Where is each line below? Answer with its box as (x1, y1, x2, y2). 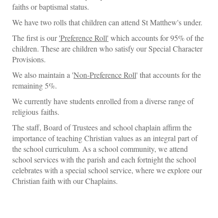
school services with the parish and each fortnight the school (12, 154, 196, 164)
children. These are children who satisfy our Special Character (12, 43, 202, 54)
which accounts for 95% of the (109, 32, 204, 43)
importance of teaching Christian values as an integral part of (12, 132, 198, 143)
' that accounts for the (136, 69, 201, 80)
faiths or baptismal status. (12, 1, 89, 12)
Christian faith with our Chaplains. (12, 175, 118, 186)
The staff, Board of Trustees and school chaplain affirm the (12, 122, 192, 132)
